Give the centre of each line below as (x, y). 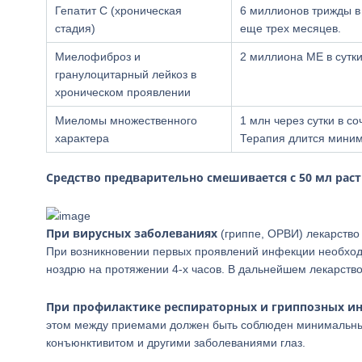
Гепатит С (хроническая (118, 11)
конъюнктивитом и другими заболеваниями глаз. (176, 343)
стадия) (75, 28)
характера (82, 138)
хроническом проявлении (123, 92)
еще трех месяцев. (290, 28)
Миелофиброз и (98, 57)
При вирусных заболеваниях (132, 233)
